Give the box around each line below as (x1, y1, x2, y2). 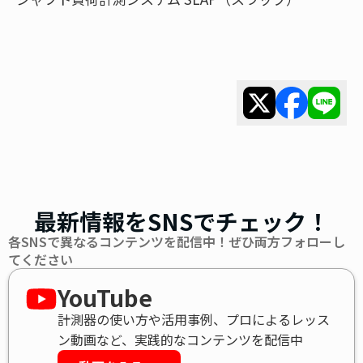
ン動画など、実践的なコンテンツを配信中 (58, 330, 303, 350)
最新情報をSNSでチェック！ (34, 205, 329, 238)
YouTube (58, 281, 152, 314)
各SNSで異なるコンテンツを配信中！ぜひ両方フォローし (8, 232, 345, 252)
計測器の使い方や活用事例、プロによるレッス (58, 310, 330, 330)
